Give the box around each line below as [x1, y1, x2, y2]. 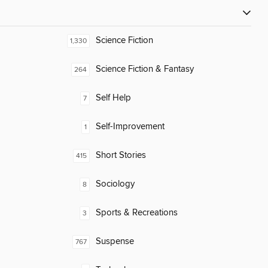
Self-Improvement [96, 121, 165, 133]
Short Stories [96, 150, 146, 162]
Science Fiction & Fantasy [96, 63, 194, 75]
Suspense [96, 236, 134, 248]
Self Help [96, 92, 131, 104]
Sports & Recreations [96, 207, 178, 219]
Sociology [96, 178, 135, 190]
